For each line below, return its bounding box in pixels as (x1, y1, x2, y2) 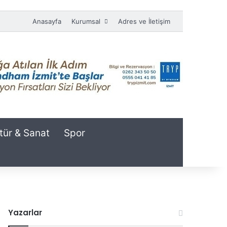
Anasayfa (32, 17, 61, 25)
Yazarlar (8, 207, 42, 218)
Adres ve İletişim (118, 17, 170, 25)
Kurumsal (71, 17, 100, 25)
